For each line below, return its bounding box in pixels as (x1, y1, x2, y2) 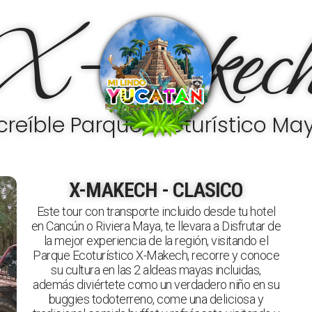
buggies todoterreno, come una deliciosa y (48, 292, 264, 306)
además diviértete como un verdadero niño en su (33, 277, 279, 292)
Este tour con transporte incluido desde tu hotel (36, 204, 276, 219)
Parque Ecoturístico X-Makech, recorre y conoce (33, 248, 279, 263)
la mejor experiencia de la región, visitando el (43, 233, 269, 248)
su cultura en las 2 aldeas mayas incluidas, (51, 263, 261, 277)
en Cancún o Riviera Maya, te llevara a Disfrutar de (31, 219, 281, 233)
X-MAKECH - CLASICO (69, 178, 243, 202)
